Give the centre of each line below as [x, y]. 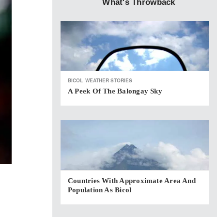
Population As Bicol [100, 190]
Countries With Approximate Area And [132, 181]
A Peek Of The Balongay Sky [115, 91]
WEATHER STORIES [109, 80]
